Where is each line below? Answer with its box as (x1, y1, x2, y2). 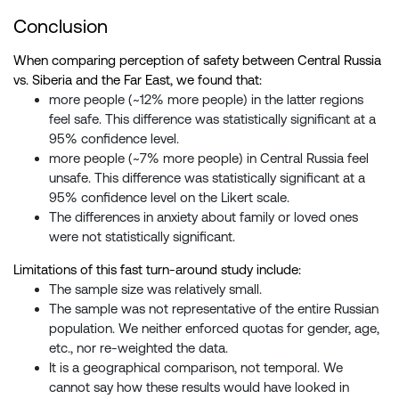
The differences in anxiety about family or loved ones (49, 209, 358, 225)
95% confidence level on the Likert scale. (49, 190, 289, 206)
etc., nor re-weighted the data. (49, 340, 228, 356)
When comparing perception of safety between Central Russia (13, 53, 381, 69)
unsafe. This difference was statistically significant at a (49, 170, 365, 186)
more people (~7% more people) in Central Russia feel (49, 151, 369, 167)
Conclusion (13, 15, 108, 38)
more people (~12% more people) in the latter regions (49, 92, 363, 108)
